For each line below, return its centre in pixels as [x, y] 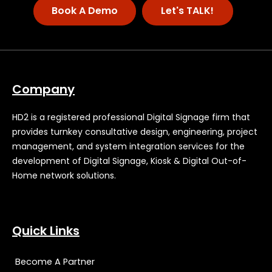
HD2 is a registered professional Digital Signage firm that [131, 117]
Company [43, 90]
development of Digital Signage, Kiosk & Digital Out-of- [129, 161]
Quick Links [46, 230]
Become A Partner [55, 261]
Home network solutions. [64, 176]
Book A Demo [84, 11]
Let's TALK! [187, 11]
